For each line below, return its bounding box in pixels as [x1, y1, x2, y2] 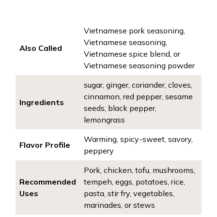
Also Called [19, 43, 62, 53]
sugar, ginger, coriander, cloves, [84, 80, 192, 90]
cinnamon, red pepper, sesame [84, 92, 193, 101]
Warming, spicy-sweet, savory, [84, 134, 193, 144]
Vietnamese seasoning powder [84, 61, 195, 70]
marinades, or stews [84, 200, 155, 210]
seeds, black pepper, [84, 103, 156, 113]
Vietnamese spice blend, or [84, 49, 180, 59]
